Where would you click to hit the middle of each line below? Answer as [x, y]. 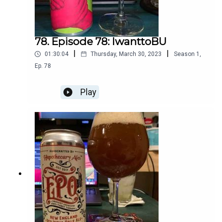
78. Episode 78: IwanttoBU [101, 42]
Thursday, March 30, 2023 [126, 54]
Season [184, 54]
